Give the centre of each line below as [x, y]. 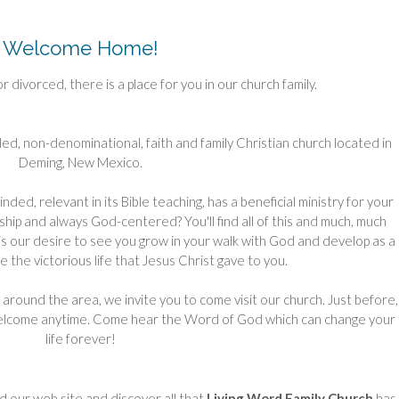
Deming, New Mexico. [80, 163]
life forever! [80, 339]
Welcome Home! [80, 48]
